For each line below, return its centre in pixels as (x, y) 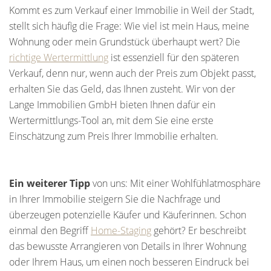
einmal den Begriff (50, 230)
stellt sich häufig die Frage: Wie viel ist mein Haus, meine (129, 26)
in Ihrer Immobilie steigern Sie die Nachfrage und (115, 199)
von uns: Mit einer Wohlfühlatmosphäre (175, 183)
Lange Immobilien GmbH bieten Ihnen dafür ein (112, 105)
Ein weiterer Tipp (50, 183)
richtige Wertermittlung (59, 57)
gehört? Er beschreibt (199, 230)
